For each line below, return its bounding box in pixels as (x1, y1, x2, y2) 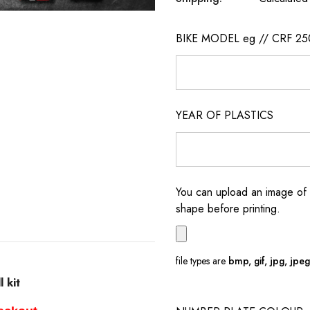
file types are (176, 254, 228, 268)
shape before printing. (176, 201, 280, 217)
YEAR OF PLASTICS (176, 107, 273, 123)
